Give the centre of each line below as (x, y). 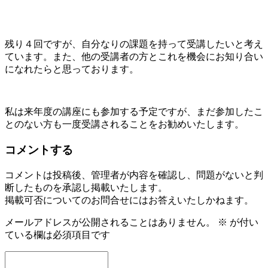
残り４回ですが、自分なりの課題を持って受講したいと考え (134, 44)
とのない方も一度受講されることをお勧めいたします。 (124, 124)
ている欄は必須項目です (57, 234)
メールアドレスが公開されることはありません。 (110, 222)
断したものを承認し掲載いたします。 (86, 187)
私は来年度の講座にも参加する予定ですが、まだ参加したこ (134, 112)
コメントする (39, 150)
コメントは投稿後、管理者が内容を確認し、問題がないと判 (134, 175)
